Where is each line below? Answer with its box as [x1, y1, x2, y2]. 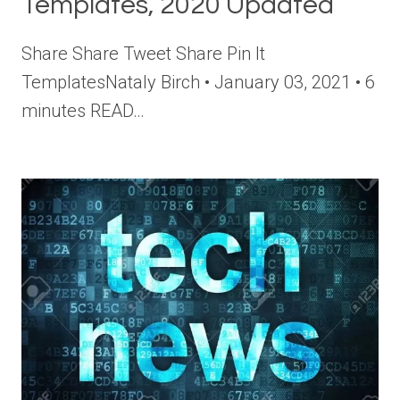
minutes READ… [21, 99, 145, 121]
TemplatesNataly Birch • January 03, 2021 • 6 [21, 71, 375, 93]
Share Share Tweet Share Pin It [21, 42, 265, 64]
